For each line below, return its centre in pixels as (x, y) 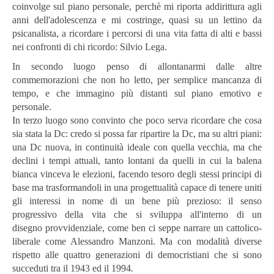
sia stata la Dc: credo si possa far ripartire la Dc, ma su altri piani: (137, 133)
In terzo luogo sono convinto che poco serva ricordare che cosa (137, 120)
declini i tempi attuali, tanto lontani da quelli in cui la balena (137, 160)
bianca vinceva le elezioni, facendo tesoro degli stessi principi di (137, 174)
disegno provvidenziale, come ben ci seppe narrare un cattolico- (137, 228)
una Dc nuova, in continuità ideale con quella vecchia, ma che (137, 147)
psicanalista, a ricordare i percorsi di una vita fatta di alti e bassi (137, 33)
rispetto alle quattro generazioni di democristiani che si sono (137, 254)
